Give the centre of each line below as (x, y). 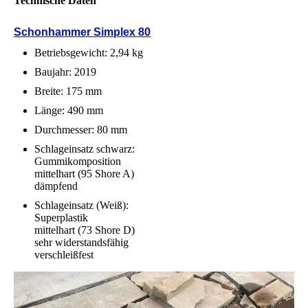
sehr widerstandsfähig (81, 242)
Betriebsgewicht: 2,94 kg (89, 52)
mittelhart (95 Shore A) (84, 173)
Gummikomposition (78, 161)
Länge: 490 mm (69, 110)
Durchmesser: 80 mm (81, 129)
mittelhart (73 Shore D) (85, 230)
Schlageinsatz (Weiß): (81, 205)
